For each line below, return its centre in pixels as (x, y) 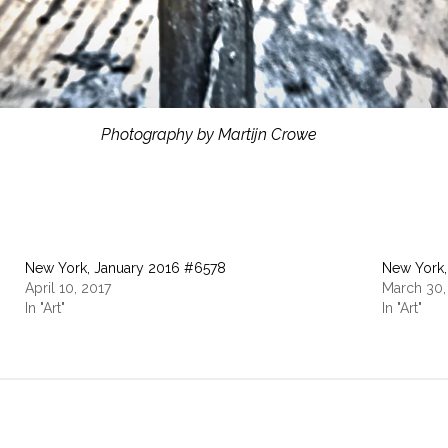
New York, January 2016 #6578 (125, 268)
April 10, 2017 (67, 288)
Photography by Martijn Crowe (209, 135)
